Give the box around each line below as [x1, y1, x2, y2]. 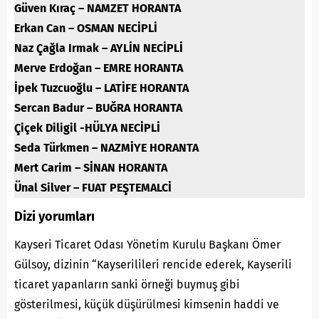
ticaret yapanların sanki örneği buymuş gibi [14, 277, 240, 291]
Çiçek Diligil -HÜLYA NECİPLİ [14, 120, 160, 135]
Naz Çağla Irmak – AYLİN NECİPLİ [14, 41, 183, 55]
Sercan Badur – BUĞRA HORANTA [14, 100, 182, 115]
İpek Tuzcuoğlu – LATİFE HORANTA [14, 80, 189, 95]
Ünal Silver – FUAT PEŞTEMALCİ [14, 180, 172, 194]
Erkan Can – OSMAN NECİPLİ [14, 21, 157, 35]
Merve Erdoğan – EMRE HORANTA [14, 61, 183, 75]
